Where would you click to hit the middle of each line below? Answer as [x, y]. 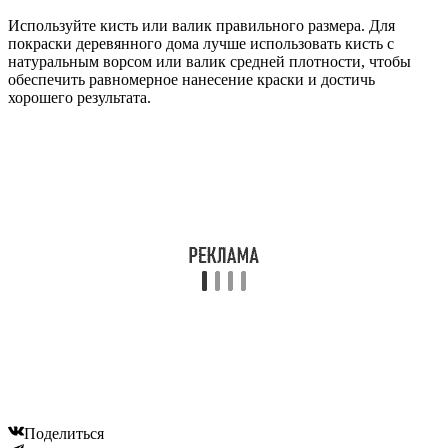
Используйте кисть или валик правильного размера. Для [201, 25]
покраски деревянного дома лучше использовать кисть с [201, 43]
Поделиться [64, 433]
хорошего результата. [79, 97]
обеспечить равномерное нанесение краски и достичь [191, 79]
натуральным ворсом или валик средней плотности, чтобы [209, 61]
